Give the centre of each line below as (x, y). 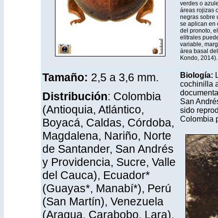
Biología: (198, 75)
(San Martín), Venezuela (103, 201)
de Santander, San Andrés (108, 149)
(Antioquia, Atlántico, (93, 109)
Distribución (75, 96)
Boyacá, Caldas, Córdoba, (108, 123)
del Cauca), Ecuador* (96, 175)
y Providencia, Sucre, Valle (109, 162)
